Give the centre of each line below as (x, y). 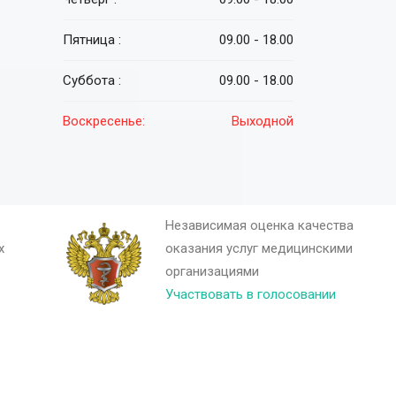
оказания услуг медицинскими (259, 248)
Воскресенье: (104, 121)
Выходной (263, 121)
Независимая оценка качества (259, 225)
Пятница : (92, 40)
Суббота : (92, 80)
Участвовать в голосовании (250, 294)
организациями (212, 271)
